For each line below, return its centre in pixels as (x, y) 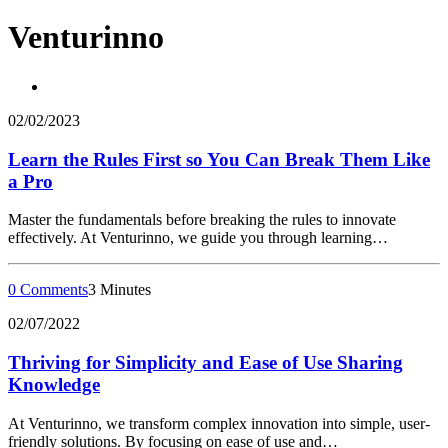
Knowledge (54, 385)
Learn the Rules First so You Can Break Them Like (219, 159)
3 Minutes (119, 290)
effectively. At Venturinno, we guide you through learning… (198, 238)
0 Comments (48, 290)
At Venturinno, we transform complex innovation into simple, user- (219, 423)
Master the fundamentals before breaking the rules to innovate (202, 220)
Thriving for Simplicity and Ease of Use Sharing (205, 363)
